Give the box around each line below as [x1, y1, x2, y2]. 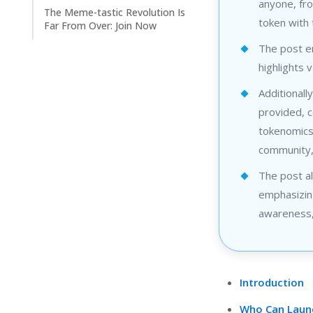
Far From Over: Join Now [43, 18, 156, 32]
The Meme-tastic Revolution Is [43, 5, 185, 19]
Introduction [239, 275, 304, 289]
